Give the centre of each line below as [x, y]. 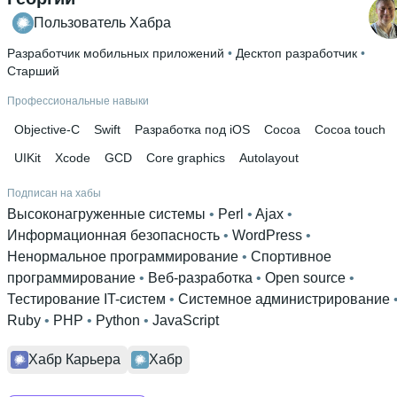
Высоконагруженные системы [106, 214]
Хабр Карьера [74, 359]
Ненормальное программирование [123, 257]
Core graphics [186, 158]
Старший [33, 71]
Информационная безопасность [113, 235]
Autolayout [269, 158]
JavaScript [186, 320]
